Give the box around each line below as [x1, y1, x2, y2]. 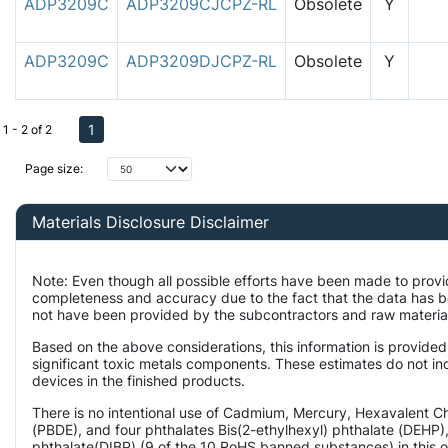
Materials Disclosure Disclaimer [32, 211, 269, 232]
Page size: [25, 161, 83, 177]
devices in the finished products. [32, 371, 249, 389]
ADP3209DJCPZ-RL [126, 50, 277, 71]
